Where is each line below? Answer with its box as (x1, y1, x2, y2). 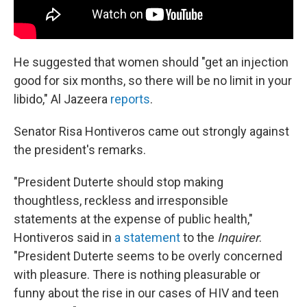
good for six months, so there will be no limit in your (14, 73, 292, 88)
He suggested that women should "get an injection (14, 54, 288, 69)
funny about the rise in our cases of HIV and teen (14, 285, 279, 300)
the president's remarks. (14, 142, 146, 157)
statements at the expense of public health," (14, 211, 253, 226)
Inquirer (217, 230, 259, 245)
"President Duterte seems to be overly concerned (14, 248, 282, 263)
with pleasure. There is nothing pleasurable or (14, 267, 260, 282)
